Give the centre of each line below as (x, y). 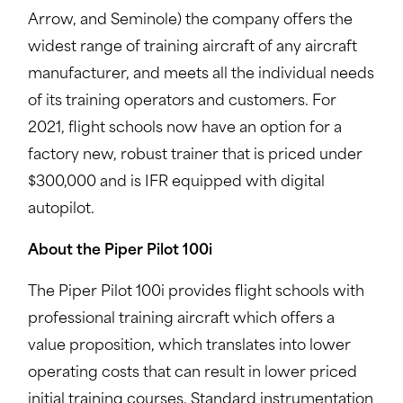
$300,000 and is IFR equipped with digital (176, 183)
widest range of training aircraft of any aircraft (192, 48)
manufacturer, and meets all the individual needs (201, 75)
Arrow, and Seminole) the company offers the (190, 21)
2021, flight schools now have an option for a (184, 129)
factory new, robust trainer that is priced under (195, 156)
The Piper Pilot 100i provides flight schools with (196, 292)
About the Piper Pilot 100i (120, 251)
